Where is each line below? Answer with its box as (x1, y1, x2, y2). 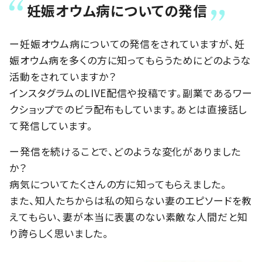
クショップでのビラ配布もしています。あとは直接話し (9, 102, 247, 117)
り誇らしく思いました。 (9, 226, 109, 241)
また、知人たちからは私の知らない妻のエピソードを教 (9, 193, 253, 208)
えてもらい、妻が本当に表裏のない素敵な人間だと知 (9, 209, 248, 225)
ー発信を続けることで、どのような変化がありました (9, 144, 241, 159)
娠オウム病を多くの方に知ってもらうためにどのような (9, 53, 251, 68)
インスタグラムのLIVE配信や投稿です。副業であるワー (9, 85, 253, 101)
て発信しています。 (9, 118, 93, 133)
